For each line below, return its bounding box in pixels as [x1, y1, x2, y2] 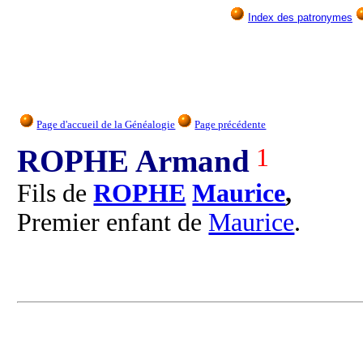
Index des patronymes [248, 11, 352, 24]
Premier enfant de [17, 207, 209, 237]
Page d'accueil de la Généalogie [36, 118, 176, 131]
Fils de [17, 178, 94, 207]
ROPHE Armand [17, 143, 250, 178]
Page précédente [194, 118, 267, 131]
